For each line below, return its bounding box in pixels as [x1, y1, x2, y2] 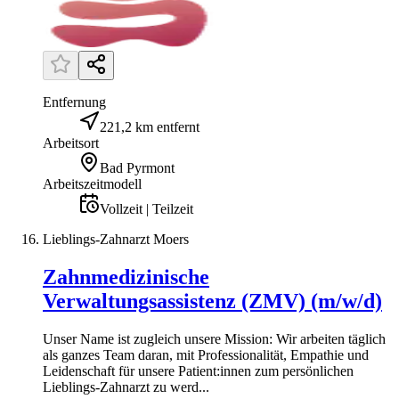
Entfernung [43, 94, 106, 110]
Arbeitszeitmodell [43, 176, 142, 192]
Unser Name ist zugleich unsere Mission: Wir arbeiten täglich [43, 330, 386, 346]
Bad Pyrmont [100, 160, 175, 176]
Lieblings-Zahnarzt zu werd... [43, 379, 209, 395]
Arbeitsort [43, 135, 99, 151]
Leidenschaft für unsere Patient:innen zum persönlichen [43, 362, 354, 379]
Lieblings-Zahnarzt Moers [43, 232, 189, 248]
